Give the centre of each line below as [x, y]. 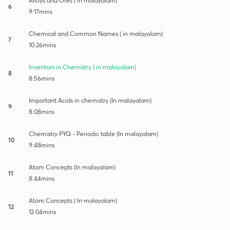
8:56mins [42, 78]
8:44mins [42, 178]
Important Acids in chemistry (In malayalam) [90, 100]
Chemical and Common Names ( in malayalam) [96, 33]
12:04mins [42, 212]
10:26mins [42, 45]
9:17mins [41, 11]
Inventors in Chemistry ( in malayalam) [82, 67]
